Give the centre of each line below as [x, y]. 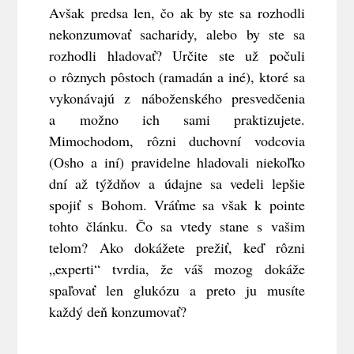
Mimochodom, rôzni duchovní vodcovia [177, 140]
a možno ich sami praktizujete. [177, 119]
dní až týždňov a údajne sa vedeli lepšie [177, 183]
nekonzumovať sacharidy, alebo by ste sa [177, 34]
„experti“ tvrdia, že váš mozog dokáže [177, 268]
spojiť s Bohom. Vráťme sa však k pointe [177, 204]
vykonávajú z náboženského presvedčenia [177, 98]
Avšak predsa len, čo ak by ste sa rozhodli [177, 12]
